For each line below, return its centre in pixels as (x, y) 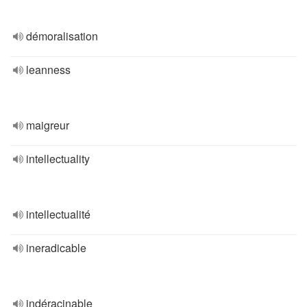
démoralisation (62, 36)
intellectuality (58, 159)
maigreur (48, 125)
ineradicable (56, 248)
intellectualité (58, 214)
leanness (48, 70)
